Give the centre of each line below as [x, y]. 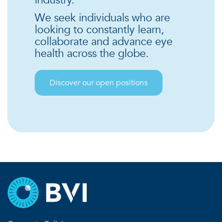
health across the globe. [93, 53]
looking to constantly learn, [99, 29]
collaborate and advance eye [104, 41]
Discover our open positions [99, 83]
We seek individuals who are [102, 18]
